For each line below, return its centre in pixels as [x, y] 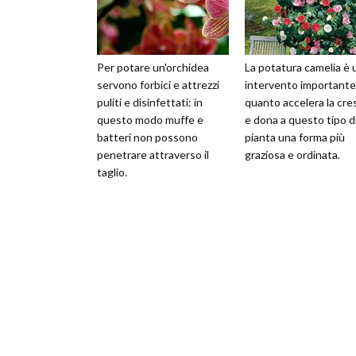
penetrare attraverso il [153, 155]
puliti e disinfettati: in [150, 103]
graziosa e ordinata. [292, 155]
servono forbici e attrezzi [158, 85]
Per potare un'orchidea [153, 68]
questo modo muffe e [150, 120]
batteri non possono [147, 137]
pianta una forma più [295, 137]
